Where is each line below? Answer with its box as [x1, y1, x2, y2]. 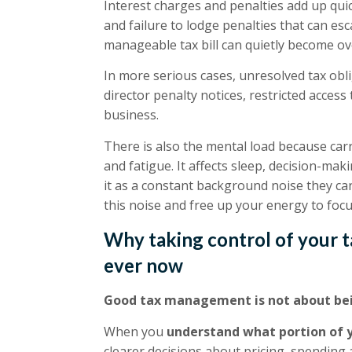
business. [104, 106, 159, 124]
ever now [104, 254, 183, 277]
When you [104, 322, 167, 340]
